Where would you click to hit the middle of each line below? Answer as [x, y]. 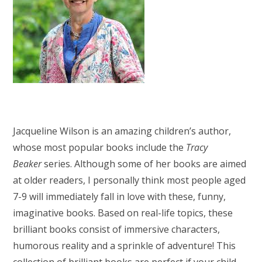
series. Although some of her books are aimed [145, 163]
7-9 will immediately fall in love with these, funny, [120, 196]
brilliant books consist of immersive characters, [117, 229]
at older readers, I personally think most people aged [130, 180]
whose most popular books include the [100, 147]
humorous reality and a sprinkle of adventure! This [125, 245]
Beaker [29, 163]
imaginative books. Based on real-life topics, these [123, 213]
